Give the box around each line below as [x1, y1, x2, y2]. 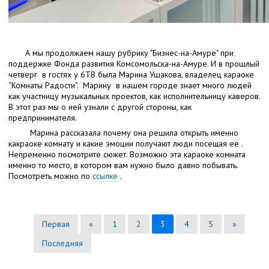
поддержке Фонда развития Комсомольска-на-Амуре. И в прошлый [8, 58, 259, 69]
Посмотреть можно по [8, 170, 92, 181]
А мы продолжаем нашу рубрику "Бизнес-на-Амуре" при [8, 47, 234, 58]
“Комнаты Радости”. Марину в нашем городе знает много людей [8, 79, 252, 91]
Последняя [42, 237, 83, 249]
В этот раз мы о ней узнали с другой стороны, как [8, 101, 192, 112]
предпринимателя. [8, 112, 81, 123]
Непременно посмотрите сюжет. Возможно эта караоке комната [8, 148, 246, 160]
